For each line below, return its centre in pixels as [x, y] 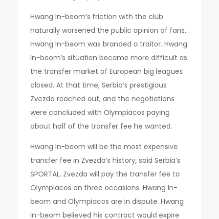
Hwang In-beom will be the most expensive [104, 147]
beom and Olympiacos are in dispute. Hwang [107, 201]
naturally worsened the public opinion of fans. [109, 30]
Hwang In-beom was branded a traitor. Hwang [109, 44]
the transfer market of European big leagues [107, 71]
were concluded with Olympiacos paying [100, 112]
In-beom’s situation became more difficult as [109, 58]
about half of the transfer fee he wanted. [101, 126]
